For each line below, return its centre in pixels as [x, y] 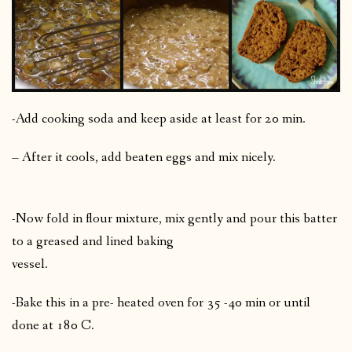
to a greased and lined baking [93, 241]
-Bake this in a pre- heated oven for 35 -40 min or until [161, 302]
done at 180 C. [53, 325]
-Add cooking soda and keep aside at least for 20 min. [159, 119]
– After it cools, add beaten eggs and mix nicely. [174, 157]
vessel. [97, 264]
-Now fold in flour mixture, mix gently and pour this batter [174, 218]
